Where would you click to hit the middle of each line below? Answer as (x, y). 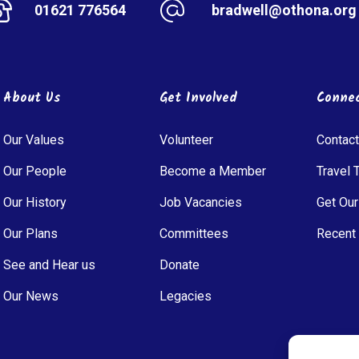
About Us (32, 98)
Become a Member (213, 171)
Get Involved (199, 98)
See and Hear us (49, 264)
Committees (194, 233)
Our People (34, 171)
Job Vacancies (201, 202)
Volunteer (187, 139)
